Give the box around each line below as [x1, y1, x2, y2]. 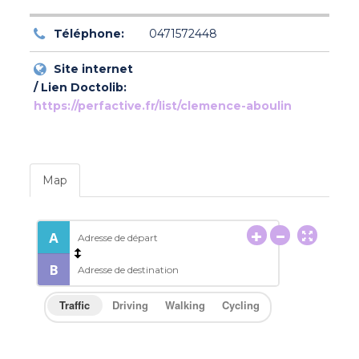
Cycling [221, 297, 260, 313]
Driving [111, 297, 148, 313]
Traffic [59, 297, 91, 313]
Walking [165, 297, 206, 313]
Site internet [53, 62, 133, 77]
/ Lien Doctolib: [33, 80, 127, 95]
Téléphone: [53, 26, 124, 42]
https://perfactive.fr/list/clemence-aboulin [33, 99, 292, 114]
